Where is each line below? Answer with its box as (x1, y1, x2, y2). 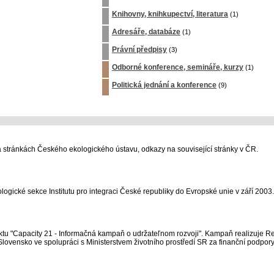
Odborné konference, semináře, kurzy (112, 63, 243, 72)
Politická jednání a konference (112, 81, 217, 89)
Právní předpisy (112, 45, 167, 54)
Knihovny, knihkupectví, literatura (112, 10, 228, 18)
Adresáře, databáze (112, 28, 180, 36)
